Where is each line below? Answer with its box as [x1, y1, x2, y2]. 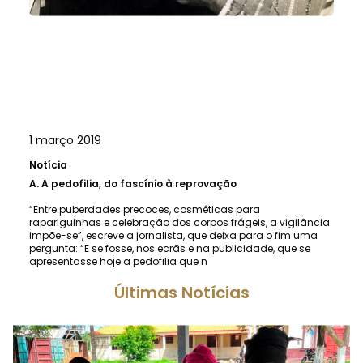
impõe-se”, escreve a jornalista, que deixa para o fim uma [29, 228, 318, 242]
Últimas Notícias [113, 280, 250, 304]
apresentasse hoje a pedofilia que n [29, 254, 207, 268]
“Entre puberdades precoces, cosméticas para [29, 202, 260, 216]
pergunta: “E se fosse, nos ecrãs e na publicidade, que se [29, 241, 310, 255]
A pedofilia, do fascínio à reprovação [41, 176, 237, 190]
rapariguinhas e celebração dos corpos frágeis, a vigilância [29, 215, 330, 229]
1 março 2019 [29, 131, 101, 148]
